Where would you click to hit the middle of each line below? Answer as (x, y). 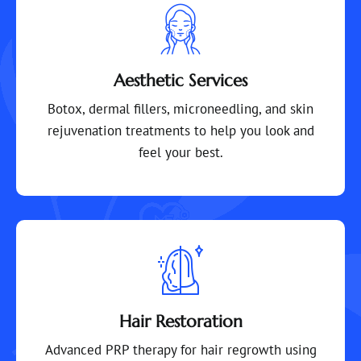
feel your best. (180, 152)
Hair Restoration (180, 321)
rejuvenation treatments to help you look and (180, 130)
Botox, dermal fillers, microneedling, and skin (180, 108)
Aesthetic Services (180, 80)
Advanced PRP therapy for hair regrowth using (180, 349)
